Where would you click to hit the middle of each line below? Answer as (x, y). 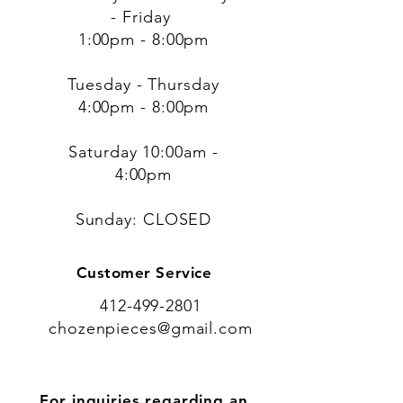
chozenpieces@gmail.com (151, 329)
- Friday (143, 18)
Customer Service (144, 273)
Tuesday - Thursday (143, 85)
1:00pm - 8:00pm (143, 40)
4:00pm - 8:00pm (143, 107)
